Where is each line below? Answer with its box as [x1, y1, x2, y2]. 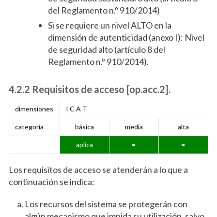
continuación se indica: [8, 176, 94, 187]
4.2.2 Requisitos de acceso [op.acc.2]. [8, 83, 170, 95]
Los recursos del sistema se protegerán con [24, 199, 187, 210]
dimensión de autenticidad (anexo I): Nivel [47, 32, 204, 43]
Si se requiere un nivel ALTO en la [47, 20, 171, 31]
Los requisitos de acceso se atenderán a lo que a [8, 164, 188, 175]
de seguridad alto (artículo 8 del [47, 44, 165, 55]
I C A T [65, 105, 87, 113]
